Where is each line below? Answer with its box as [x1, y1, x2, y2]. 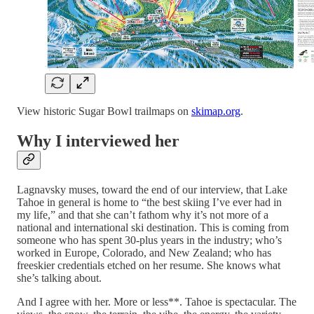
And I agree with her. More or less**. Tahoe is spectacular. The [17, 295, 296, 308]
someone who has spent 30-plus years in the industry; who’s [17, 233, 282, 246]
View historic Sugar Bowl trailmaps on [17, 105, 191, 118]
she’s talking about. [17, 271, 102, 284]
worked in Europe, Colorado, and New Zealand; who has [17, 246, 271, 259]
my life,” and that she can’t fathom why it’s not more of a [17, 208, 268, 221]
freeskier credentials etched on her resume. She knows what [17, 259, 280, 271]
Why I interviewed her [17, 131, 179, 150]
